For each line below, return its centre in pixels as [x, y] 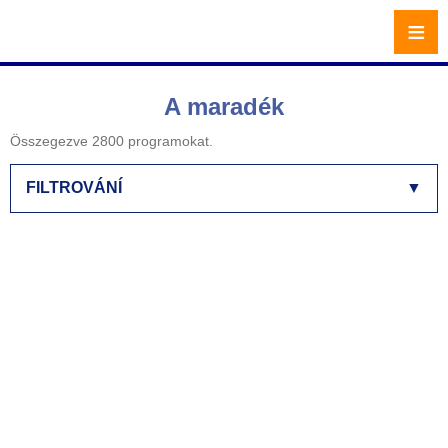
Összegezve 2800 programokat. [111, 141]
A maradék [224, 106]
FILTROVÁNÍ [74, 187]
